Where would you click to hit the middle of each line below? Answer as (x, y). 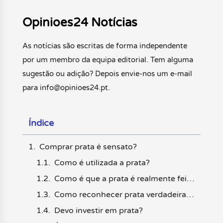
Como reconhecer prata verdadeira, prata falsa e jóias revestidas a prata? (190, 194)
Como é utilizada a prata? (102, 163)
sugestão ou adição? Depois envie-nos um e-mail (107, 74)
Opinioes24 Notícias (80, 23)
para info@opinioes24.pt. (66, 88)
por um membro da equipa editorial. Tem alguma (108, 60)
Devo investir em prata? (98, 210)
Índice (41, 123)
